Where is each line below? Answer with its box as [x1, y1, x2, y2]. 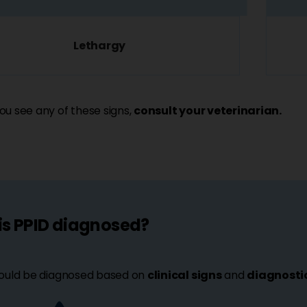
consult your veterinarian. [134, 102, 282, 119]
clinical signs [147, 267, 222, 283]
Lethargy [73, 38, 126, 54]
